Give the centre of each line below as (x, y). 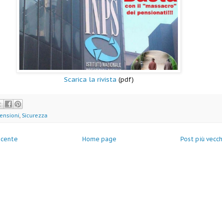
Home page (99, 139)
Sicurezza (35, 115)
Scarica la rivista (90, 79)
